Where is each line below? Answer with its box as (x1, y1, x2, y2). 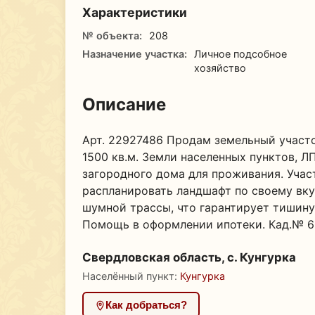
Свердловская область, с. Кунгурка (82, 250, 296, 264)
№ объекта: (82, 29, 142, 41)
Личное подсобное (193, 47, 287, 60)
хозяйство (193, 61, 246, 74)
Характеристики (82, 4, 187, 20)
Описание (82, 94, 166, 115)
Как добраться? (105, 299, 188, 311)
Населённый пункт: (82, 270, 180, 283)
